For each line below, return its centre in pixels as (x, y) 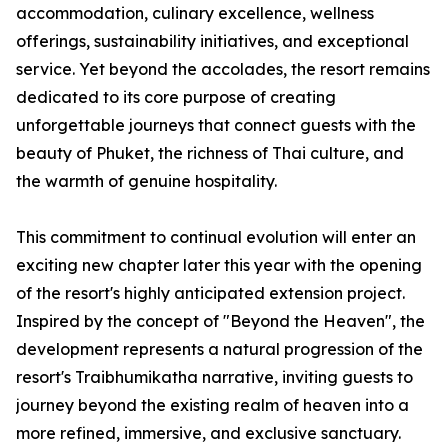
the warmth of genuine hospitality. (146, 181)
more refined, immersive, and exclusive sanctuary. (208, 433)
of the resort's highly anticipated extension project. (210, 293)
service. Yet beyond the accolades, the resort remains (223, 69)
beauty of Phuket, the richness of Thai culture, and (210, 153)
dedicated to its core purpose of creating (176, 97)
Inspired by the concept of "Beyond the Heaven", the (220, 321)
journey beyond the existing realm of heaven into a (212, 405)
